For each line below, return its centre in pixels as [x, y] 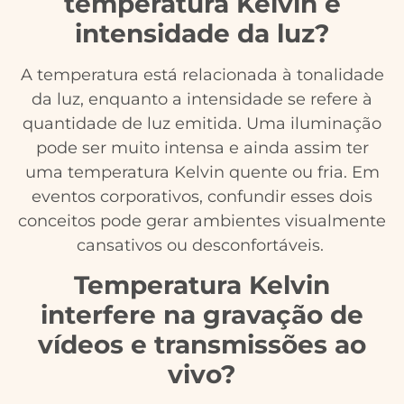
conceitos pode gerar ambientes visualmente [202, 220]
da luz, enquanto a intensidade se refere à [202, 99]
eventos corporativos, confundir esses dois [202, 196]
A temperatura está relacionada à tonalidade [202, 74]
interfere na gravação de [202, 315]
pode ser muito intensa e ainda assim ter [202, 147]
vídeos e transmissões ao [202, 345]
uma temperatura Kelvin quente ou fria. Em [202, 172]
